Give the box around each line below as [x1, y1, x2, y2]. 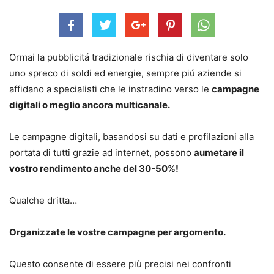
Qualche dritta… [9, 194, 77, 206]
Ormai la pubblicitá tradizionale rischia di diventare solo [9, 51, 248, 63]
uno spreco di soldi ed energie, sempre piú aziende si [9, 67, 242, 79]
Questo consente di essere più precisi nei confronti [9, 257, 231, 270]
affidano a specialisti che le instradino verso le [9, 83, 212, 95]
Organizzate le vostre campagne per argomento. [9, 226, 226, 238]
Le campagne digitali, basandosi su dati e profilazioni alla [9, 130, 254, 143]
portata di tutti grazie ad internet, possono [9, 146, 194, 158]
